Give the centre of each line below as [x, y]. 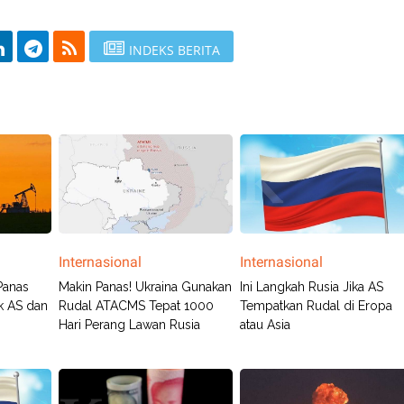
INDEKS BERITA [174, 50]
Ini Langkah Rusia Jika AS [312, 287]
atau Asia [266, 325]
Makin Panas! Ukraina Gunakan [145, 287]
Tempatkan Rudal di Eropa [317, 306]
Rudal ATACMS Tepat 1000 [136, 306]
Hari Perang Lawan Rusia [129, 325]
